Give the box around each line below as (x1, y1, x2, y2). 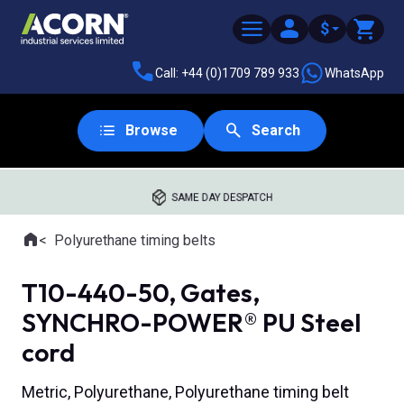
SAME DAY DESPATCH (171, 191, 273, 204)
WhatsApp (325, 65, 384, 80)
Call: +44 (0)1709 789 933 (155, 65, 299, 80)
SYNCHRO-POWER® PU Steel (22, 307, 361, 338)
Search (252, 122, 300, 139)
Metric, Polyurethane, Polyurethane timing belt (22, 382, 349, 402)
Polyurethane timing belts (54, 232, 216, 249)
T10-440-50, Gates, (22, 277, 260, 308)
